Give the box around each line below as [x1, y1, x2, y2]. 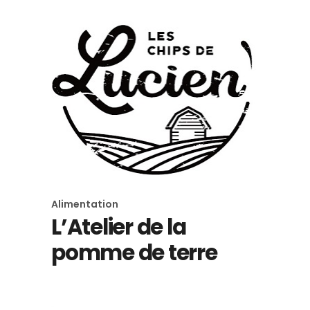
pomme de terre [51, 237, 217, 268]
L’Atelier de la [51, 211, 186, 242]
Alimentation [51, 197, 118, 211]
